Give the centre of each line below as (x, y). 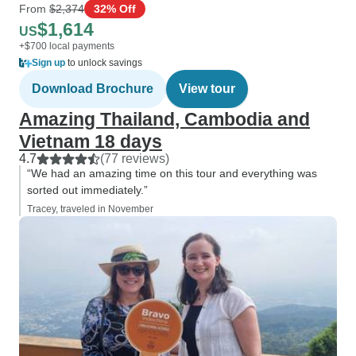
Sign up (48, 63)
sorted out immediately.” (87, 190)
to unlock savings (104, 63)
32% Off (115, 8)
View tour (207, 89)
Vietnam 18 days (91, 141)
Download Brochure (93, 89)
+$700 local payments (67, 46)
